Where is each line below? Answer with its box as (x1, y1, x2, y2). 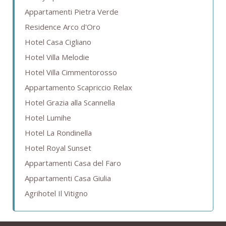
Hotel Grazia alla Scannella (25, 97, 115, 108)
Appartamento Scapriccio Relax (25, 82, 132, 93)
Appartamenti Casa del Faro (25, 158, 121, 168)
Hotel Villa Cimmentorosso (25, 67, 117, 78)
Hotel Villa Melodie (25, 52, 89, 63)
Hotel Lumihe (25, 112, 71, 123)
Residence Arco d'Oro (25, 22, 100, 32)
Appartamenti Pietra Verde (25, 7, 119, 17)
